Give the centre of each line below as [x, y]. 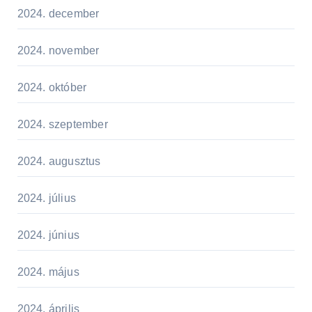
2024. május [48, 272]
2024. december [58, 13]
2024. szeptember [62, 124]
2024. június [48, 235]
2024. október [52, 87]
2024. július [46, 198]
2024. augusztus [59, 161]
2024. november [58, 50]
